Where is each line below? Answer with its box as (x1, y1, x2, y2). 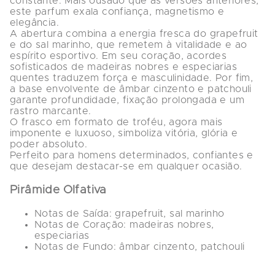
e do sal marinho (10, 40, 91, 50)
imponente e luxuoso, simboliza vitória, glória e (10, 128, 241, 139)
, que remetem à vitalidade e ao (90, 40, 251, 50)
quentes (10, 73, 50, 83)
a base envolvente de (10, 84, 120, 95)
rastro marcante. (10, 106, 91, 117)
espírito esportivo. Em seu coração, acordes (10, 51, 230, 61)
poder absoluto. (10, 139, 88, 150)
